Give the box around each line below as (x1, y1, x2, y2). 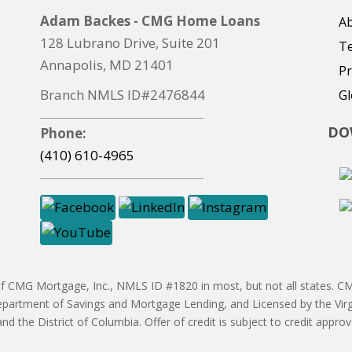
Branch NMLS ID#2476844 (39, 86, 205, 104)
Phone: (39, 124, 86, 143)
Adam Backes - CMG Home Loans (39, 12, 260, 31)
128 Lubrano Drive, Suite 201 (39, 34, 220, 53)
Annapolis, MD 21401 (39, 56, 174, 75)
